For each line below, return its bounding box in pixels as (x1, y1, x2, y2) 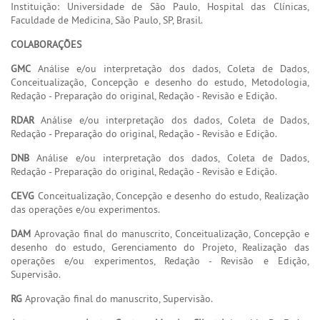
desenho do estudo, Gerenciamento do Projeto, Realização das (11, 240, 309, 254)
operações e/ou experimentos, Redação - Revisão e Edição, (11, 254, 309, 267)
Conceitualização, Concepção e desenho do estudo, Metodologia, (11, 75, 309, 89)
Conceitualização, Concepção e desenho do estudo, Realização (34, 189, 309, 202)
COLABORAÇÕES (11, 37, 81, 51)
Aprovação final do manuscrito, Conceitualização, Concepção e (31, 226, 309, 240)
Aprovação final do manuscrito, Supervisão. (22, 291, 213, 305)
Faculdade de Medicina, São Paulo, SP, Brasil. (11, 13, 203, 26)
